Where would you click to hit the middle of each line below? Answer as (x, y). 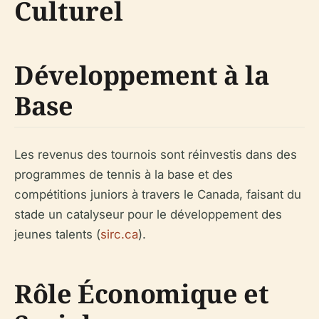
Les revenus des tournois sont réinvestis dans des (156, 155)
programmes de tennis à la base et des (124, 175)
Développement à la (142, 75)
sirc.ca (119, 235)
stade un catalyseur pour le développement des (148, 215)
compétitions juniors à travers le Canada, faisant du (158, 195)
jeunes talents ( (57, 235)
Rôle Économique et (142, 294)
